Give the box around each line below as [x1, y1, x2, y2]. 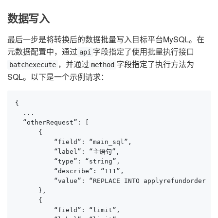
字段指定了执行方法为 [116, 58, 194, 70]
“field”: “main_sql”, [15, 138, 132, 145]
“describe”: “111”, [15, 167, 124, 175]
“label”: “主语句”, [15, 147, 120, 155]
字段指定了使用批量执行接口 [93, 45, 194, 57]
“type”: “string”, [15, 157, 120, 165]
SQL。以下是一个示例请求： [7, 71, 109, 82]
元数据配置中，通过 [7, 45, 77, 57]
